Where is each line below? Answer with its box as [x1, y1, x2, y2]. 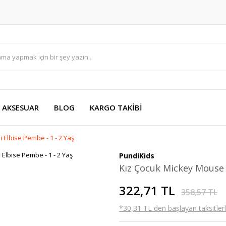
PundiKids [119, 151, 154, 160]
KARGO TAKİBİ [90, 102, 142, 112]
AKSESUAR [2, 102, 39, 112]
